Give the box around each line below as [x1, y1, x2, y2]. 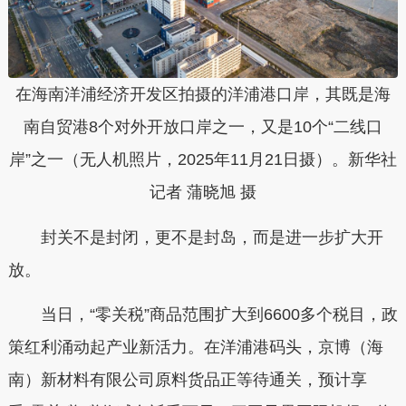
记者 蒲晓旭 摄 [149, 183, 256, 202]
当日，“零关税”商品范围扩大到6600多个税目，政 [7, 305, 398, 324]
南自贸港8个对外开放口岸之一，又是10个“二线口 [23, 118, 382, 137]
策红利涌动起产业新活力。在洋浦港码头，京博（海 [7, 338, 383, 357]
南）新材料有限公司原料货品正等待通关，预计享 [7, 371, 367, 390]
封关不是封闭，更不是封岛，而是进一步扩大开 [7, 227, 383, 246]
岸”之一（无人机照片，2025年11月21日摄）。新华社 [8, 150, 397, 169]
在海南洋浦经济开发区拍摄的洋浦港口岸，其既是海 [14, 85, 391, 104]
